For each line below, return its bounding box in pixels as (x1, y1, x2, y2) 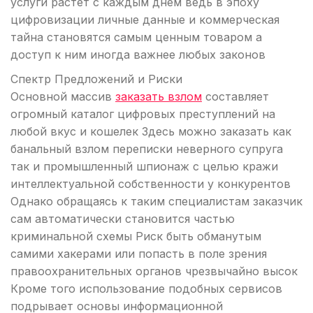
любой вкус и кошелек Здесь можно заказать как (10, 124, 291, 138)
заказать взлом (115, 89, 202, 103)
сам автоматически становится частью (10, 212, 235, 226)
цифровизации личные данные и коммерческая (10, 13, 279, 27)
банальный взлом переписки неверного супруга (10, 142, 283, 156)
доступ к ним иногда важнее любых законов (10, 48, 265, 61)
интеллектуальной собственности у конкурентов (10, 177, 291, 191)
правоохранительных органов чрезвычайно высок (10, 264, 298, 278)
